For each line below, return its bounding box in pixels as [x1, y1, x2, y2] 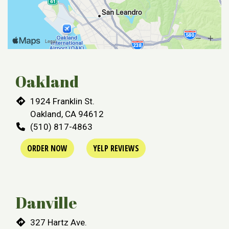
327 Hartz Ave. [30, 217, 87, 228]
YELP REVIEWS [93, 143, 139, 154]
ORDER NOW [27, 143, 67, 154]
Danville [15, 192, 77, 214]
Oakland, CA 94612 [30, 109, 104, 120]
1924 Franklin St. [30, 96, 95, 107]
